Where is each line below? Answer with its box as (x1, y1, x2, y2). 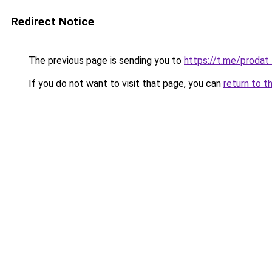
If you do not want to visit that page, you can (26, 78, 223, 89)
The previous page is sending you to (26, 55, 184, 66)
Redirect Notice (11, 15, 94, 29)
